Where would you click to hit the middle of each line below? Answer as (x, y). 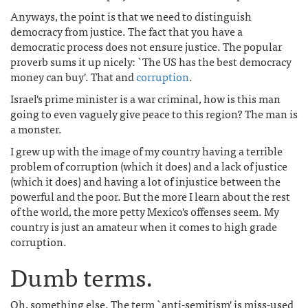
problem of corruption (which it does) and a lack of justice (149, 166)
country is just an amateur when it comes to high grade (144, 226)
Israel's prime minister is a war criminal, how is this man (145, 98)
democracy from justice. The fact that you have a (126, 31)
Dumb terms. (81, 276)
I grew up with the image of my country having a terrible (146, 151)
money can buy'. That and (73, 76)
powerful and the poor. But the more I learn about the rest (150, 196)
